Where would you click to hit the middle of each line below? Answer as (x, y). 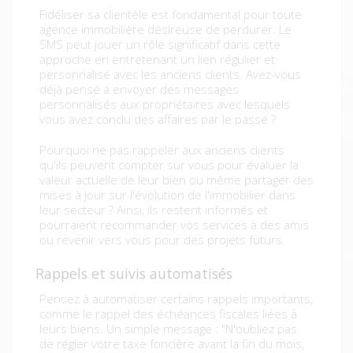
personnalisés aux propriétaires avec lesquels (165, 104)
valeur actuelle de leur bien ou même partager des (176, 180)
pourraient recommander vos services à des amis (174, 225)
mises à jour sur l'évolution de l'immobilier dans (167, 195)
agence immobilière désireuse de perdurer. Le (165, 30)
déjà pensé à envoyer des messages (139, 89)
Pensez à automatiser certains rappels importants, (176, 299)
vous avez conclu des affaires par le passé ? (158, 119)
